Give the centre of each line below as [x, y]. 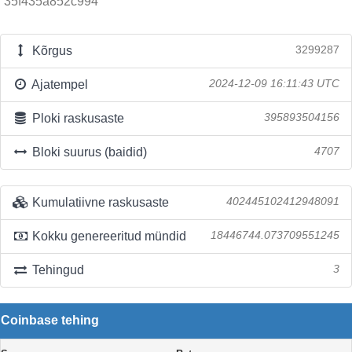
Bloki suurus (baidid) [88, 152]
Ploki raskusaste [76, 118]
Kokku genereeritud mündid [107, 236]
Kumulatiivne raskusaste [99, 202]
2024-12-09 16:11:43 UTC [274, 84]
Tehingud [56, 270]
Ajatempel [58, 84]
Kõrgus [50, 51]
